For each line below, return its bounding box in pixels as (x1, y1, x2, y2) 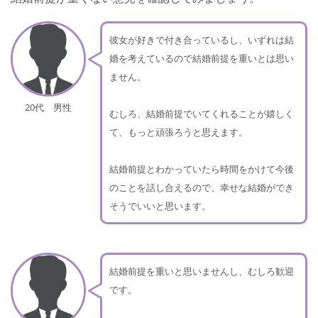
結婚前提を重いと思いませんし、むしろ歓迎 (109, 264, 294, 278)
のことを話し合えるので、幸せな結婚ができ (109, 180, 294, 194)
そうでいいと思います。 (109, 199, 211, 212)
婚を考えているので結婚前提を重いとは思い (109, 51, 294, 65)
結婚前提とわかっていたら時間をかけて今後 (109, 162, 294, 175)
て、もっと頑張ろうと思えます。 (109, 125, 248, 138)
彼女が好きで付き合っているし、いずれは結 (109, 33, 294, 46)
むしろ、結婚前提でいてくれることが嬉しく (109, 106, 294, 120)
